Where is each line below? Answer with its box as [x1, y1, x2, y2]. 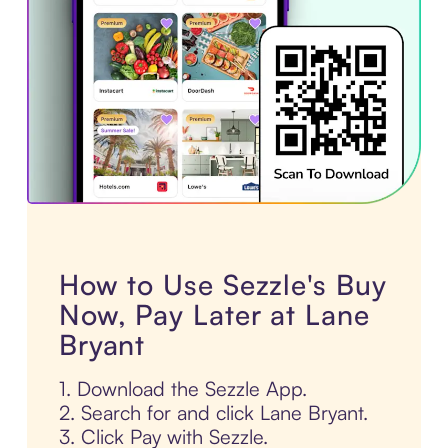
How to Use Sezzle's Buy [58, 266, 387, 302]
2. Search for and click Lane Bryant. [58, 399, 368, 425]
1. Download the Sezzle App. [58, 375, 307, 401]
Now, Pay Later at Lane [58, 296, 370, 332]
